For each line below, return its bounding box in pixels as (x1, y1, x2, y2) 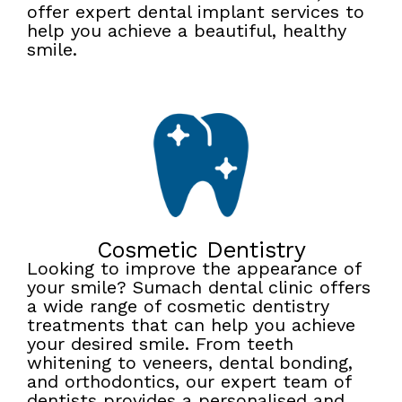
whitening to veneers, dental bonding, (27, 352, 353, 374)
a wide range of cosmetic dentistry (27, 295, 329, 318)
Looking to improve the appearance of (27, 258, 361, 280)
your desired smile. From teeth (27, 333, 293, 355)
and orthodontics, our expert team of (27, 371, 351, 393)
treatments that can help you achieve (27, 314, 355, 336)
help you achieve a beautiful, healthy (27, 19, 346, 41)
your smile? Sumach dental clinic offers (27, 276, 371, 299)
